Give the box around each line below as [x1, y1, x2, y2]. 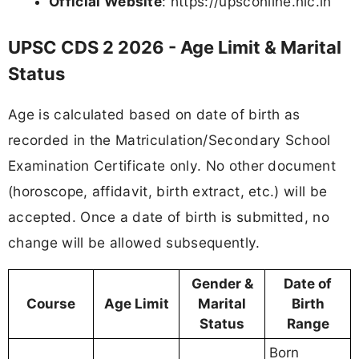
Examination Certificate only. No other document [8, 156, 337, 174]
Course [26, 295, 75, 312]
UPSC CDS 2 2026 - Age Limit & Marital [8, 37, 341, 58]
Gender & [191, 275, 253, 292]
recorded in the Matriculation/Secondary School [8, 131, 331, 148]
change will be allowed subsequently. [8, 233, 260, 251]
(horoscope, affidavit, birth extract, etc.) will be [8, 182, 328, 200]
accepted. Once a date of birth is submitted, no [8, 208, 330, 225]
